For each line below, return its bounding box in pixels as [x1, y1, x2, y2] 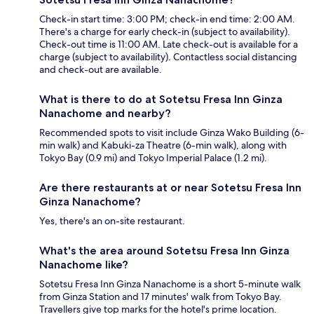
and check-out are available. [39, 63, 162, 76]
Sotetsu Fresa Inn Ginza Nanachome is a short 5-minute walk [39, 278, 301, 291]
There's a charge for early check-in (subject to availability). [39, 25, 290, 39]
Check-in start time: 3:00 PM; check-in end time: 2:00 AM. [39, 13, 295, 26]
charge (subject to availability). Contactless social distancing [39, 50, 297, 64]
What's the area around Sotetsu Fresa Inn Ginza [39, 244, 289, 258]
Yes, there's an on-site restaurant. [39, 214, 185, 228]
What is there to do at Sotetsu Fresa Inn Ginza [39, 93, 282, 107]
